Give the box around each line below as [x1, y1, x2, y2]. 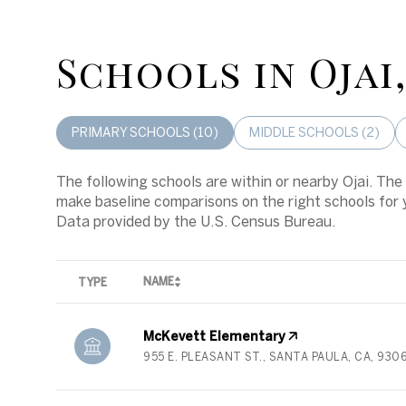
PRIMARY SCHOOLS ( [72, 124, 198, 140]
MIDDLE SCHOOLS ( [249, 124, 366, 140]
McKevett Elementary [143, 328, 285, 343]
